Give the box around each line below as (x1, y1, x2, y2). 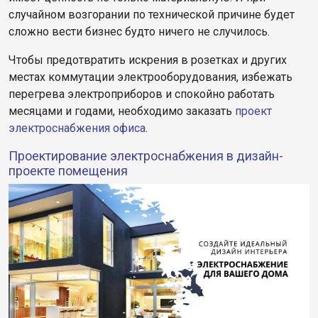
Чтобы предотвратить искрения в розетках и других (9, 53, 287, 67)
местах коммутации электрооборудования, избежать (9, 70, 292, 84)
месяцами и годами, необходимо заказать (9, 104, 235, 118)
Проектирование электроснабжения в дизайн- (9, 148, 283, 163)
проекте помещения (9, 163, 128, 178)
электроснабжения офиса (9, 121, 146, 135)
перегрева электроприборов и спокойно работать (9, 87, 275, 101)
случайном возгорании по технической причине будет (9, 7, 295, 21)
